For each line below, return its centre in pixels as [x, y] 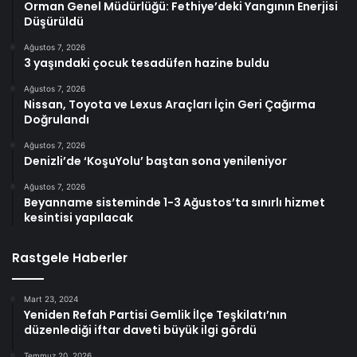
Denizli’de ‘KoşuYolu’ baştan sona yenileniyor [155, 161]
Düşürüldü [54, 21]
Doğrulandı [57, 119]
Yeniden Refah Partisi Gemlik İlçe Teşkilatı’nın [155, 314]
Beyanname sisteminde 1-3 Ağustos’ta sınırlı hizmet [175, 202]
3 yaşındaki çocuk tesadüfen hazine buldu [147, 63]
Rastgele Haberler [70, 257]
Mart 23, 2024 [51, 298]
